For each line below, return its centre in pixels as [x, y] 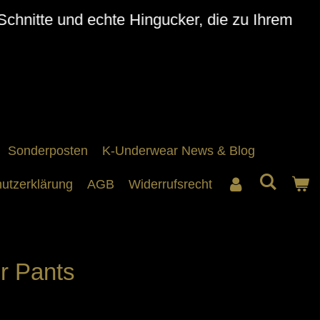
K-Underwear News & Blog [179, 151]
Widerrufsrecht [171, 184]
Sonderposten [48, 151]
